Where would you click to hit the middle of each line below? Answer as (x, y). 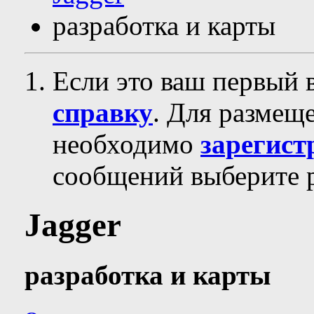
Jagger (73, 225)
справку (103, 112)
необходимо (127, 144)
